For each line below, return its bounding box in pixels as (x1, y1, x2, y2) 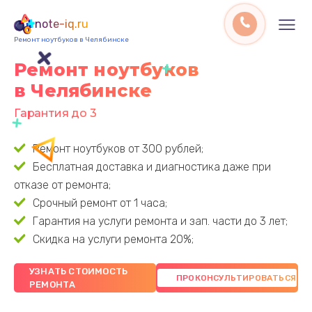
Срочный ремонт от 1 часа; (33, 196, 168, 210)
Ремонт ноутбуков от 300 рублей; (33, 142, 204, 155)
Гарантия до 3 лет (14, 107, 118, 120)
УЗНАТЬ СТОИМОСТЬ (29, 266, 128, 276)
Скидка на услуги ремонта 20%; (33, 233, 194, 246)
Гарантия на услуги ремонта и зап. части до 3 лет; (33, 214, 288, 228)
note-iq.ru (35, 17, 88, 31)
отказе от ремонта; (14, 178, 111, 192)
